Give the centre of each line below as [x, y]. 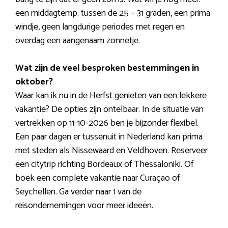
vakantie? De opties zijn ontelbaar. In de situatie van [109, 110]
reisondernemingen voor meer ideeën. [84, 206]
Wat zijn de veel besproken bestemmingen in [107, 68]
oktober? [34, 82]
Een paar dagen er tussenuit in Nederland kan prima [109, 137]
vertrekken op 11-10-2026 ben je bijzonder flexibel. [107, 123]
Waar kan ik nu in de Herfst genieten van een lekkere [111, 96]
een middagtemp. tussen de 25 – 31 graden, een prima [113, 13]
